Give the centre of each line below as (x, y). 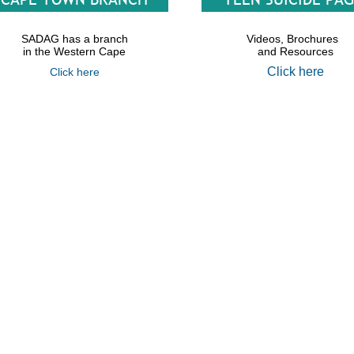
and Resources (296, 51)
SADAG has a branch (74, 39)
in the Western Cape (74, 51)
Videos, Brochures (296, 39)
